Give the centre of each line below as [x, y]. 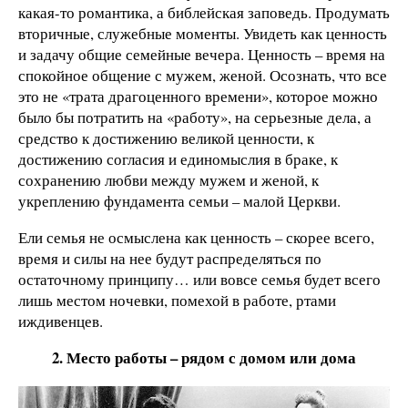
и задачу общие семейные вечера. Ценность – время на [202, 54]
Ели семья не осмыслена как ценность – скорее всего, [196, 237]
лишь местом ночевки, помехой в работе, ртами [177, 300]
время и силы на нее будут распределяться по [170, 258]
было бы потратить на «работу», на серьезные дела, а [195, 117]
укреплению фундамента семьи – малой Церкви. [179, 200]
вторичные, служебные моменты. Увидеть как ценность [203, 33]
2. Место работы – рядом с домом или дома [204, 357]
